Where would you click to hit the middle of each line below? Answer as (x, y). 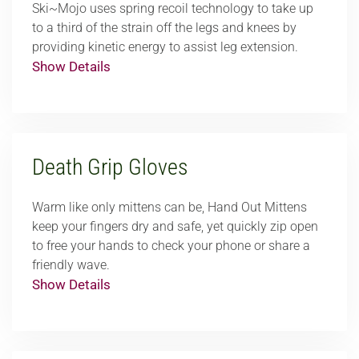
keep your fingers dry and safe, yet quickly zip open (175, 226)
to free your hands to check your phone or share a (171, 246)
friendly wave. (71, 265)
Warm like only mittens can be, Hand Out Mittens (169, 207)
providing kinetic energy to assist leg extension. (165, 47)
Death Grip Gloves (110, 167)
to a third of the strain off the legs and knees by (164, 28)
